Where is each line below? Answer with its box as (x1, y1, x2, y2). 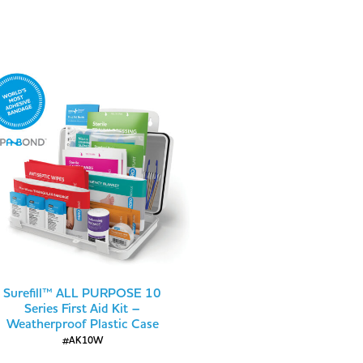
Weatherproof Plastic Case (6, 315, 159, 334)
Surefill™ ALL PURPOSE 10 (3, 284, 161, 303)
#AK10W (62, 334, 103, 348)
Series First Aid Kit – (24, 300, 140, 318)
